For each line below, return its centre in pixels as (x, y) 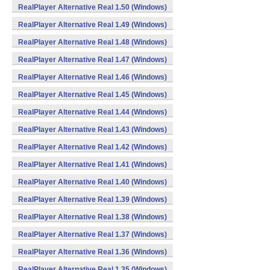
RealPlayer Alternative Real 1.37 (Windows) (93, 234)
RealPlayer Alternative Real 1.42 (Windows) (93, 147)
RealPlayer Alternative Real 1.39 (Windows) (93, 199)
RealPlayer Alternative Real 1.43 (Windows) (93, 130)
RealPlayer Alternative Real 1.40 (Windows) (93, 182)
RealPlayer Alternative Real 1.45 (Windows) (93, 95)
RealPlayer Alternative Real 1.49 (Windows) (93, 25)
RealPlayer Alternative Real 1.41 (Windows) (93, 165)
